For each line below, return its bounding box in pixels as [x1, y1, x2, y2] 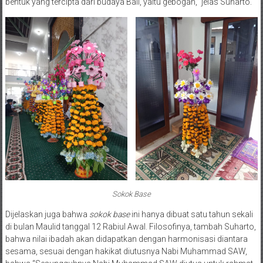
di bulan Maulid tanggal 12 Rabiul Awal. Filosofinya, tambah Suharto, [5, 221, 256, 231]
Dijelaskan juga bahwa [5, 209, 89, 219]
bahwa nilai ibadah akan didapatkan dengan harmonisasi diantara [5, 234, 248, 244]
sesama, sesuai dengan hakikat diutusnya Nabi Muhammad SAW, [5, 246, 247, 256]
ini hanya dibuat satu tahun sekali [129, 209, 253, 219]
